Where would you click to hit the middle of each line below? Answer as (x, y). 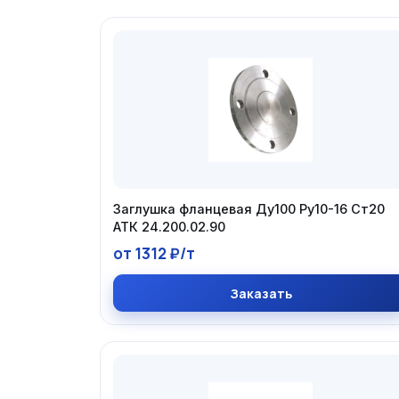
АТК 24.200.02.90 (169, 227)
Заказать (261, 293)
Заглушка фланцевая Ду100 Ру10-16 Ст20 (249, 209)
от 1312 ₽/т (154, 253)
